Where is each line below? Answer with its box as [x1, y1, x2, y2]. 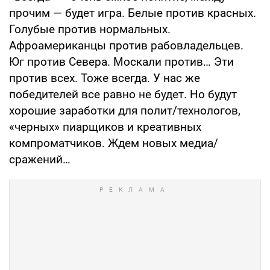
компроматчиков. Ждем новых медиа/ [9, 136, 218, 150]
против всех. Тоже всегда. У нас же [9, 71, 200, 85]
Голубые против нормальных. [9, 22, 171, 36]
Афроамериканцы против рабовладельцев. [9, 38, 243, 52]
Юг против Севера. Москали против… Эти [9, 54, 234, 69]
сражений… [9, 152, 71, 166]
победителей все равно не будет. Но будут [9, 87, 237, 101]
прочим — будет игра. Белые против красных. [9, 5, 256, 20]
